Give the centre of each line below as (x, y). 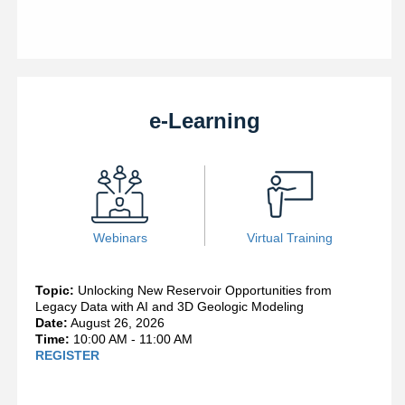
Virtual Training (289, 238)
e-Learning (204, 121)
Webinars (120, 238)
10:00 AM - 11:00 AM (131, 339)
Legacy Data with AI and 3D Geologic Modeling (170, 307)
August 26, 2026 (116, 323)
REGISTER (67, 356)
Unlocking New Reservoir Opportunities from (205, 291)
